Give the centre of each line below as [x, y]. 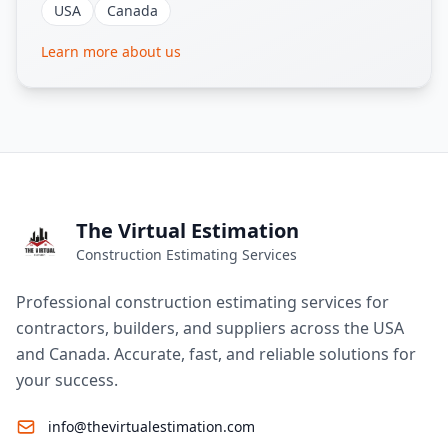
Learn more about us [111, 51]
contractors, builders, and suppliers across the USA [210, 328]
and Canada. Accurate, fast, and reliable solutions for [216, 354]
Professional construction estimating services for [202, 302]
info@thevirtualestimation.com [151, 426]
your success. [67, 380]
